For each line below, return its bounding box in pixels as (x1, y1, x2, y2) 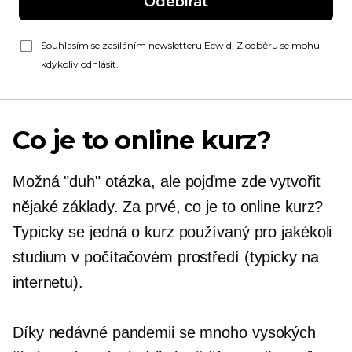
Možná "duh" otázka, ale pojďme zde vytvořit (13, 173, 321, 190)
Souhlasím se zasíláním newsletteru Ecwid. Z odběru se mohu (41, 39, 320, 51)
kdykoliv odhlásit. (41, 58, 119, 70)
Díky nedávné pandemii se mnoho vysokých (13, 324, 317, 341)
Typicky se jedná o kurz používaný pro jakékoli (13, 223, 332, 240)
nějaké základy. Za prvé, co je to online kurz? (13, 198, 324, 215)
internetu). (13, 273, 83, 291)
